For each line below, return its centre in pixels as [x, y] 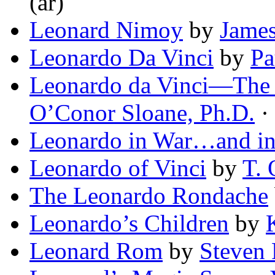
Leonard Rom [96, 251]
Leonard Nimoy [106, 30]
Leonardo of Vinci [118, 168]
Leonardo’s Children [129, 223]
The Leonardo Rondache [149, 196]
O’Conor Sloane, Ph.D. [142, 113]
